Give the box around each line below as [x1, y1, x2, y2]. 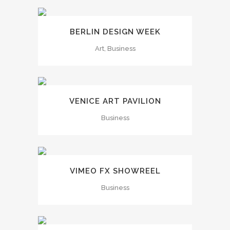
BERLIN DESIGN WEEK [69, 27, 161, 37]
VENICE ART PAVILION [69, 97, 161, 106]
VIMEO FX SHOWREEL [69, 166, 161, 176]
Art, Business [94, 45, 136, 53]
